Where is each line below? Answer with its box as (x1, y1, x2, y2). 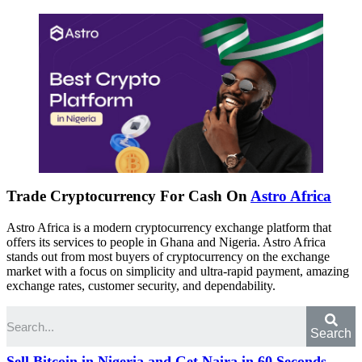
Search (310, 326, 351, 340)
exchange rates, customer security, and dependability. (6, 279, 276, 293)
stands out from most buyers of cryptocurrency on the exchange (6, 250, 330, 264)
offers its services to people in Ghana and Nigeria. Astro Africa (6, 235, 326, 250)
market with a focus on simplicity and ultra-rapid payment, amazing (6, 264, 349, 279)
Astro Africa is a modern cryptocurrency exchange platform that (6, 221, 331, 235)
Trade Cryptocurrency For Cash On (6, 187, 250, 205)
